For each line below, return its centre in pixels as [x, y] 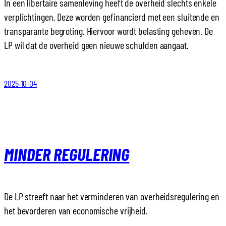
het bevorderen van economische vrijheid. [76, 210]
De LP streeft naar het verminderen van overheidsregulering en [112, 196]
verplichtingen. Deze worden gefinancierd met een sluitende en [112, 16]
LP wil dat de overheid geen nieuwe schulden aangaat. [96, 45]
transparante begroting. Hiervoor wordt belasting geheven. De [108, 31]
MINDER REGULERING [67, 154]
